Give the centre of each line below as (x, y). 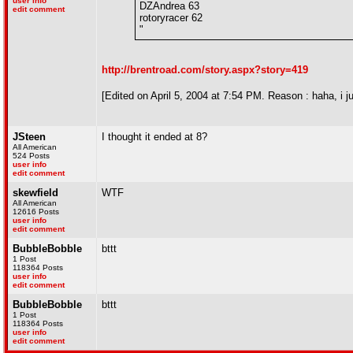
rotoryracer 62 (171, 18)
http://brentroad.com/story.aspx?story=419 (205, 70)
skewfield (35, 193)
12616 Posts (36, 212)
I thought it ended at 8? (154, 137)
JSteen (29, 137)
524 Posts (31, 156)
